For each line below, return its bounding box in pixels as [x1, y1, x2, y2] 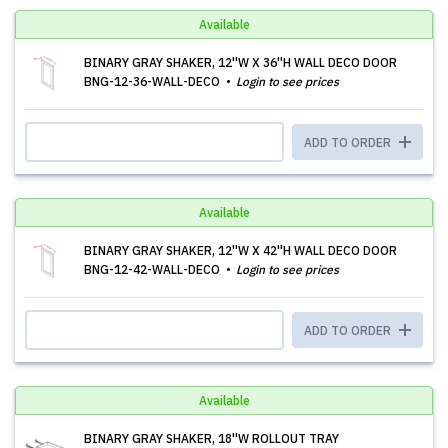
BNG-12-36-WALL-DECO [84, 74, 223, 89]
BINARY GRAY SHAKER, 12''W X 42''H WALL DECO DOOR [84, 243, 397, 258]
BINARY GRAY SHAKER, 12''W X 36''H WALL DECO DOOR [84, 55, 397, 70]
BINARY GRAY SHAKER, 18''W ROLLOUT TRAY [84, 431, 339, 446]
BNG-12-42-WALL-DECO [84, 262, 223, 277]
